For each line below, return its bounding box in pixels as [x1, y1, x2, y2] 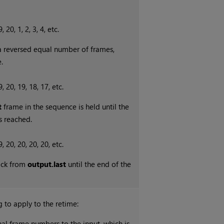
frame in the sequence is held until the [1, 101, 129, 112]
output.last [27, 159, 66, 169]
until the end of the [66, 159, 131, 169]
